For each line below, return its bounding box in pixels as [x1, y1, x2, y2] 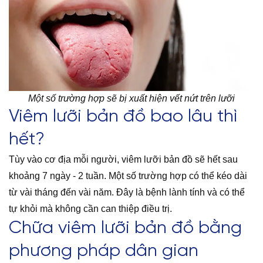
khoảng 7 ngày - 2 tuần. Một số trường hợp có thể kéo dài [9, 170, 247, 181]
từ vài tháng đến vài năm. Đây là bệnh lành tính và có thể [9, 187, 245, 197]
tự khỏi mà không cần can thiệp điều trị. [9, 203, 172, 214]
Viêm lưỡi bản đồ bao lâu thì [9, 107, 237, 126]
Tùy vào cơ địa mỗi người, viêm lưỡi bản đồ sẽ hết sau [9, 154, 238, 164]
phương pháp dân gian [9, 241, 198, 261]
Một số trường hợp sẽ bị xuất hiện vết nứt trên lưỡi [28, 93, 235, 103]
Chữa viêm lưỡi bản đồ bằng [9, 218, 242, 238]
